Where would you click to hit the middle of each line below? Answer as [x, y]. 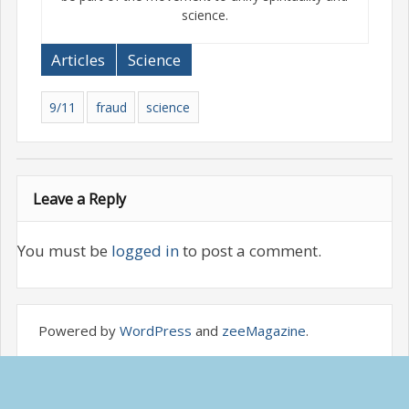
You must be [64, 251]
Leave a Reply [79, 199]
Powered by [79, 330]
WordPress [155, 330]
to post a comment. [250, 251]
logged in [145, 251]
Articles [79, 59]
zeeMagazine [263, 330]
